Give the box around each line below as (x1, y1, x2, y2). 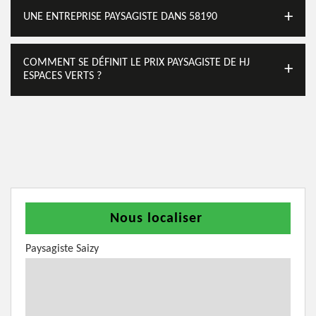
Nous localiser (110, 212, 202, 226)
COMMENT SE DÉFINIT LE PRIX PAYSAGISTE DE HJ (23, 57, 250, 68)
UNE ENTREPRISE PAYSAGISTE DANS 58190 (23, 11, 217, 23)
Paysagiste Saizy (25, 243, 99, 255)
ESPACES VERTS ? (23, 71, 102, 82)
